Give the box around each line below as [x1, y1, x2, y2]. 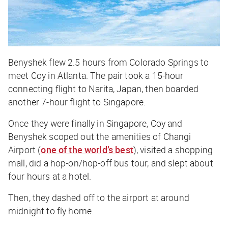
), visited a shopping [133, 143, 213, 156]
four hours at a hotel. [8, 169, 94, 182]
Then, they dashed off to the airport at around [8, 191, 189, 204]
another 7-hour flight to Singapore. [8, 95, 146, 108]
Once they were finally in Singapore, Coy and [8, 117, 183, 129]
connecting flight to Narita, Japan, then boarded [8, 82, 199, 95]
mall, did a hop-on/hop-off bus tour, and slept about [8, 156, 213, 169]
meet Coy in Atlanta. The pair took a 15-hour [8, 69, 184, 81]
